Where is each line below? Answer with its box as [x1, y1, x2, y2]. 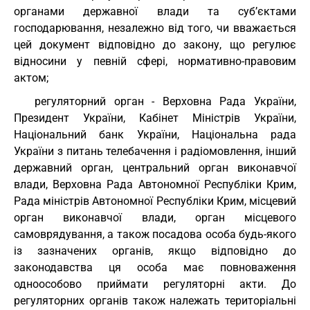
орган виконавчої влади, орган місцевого [14, 211, 296, 224]
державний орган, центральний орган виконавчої [14, 161, 296, 174]
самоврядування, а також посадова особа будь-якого [14, 228, 296, 241]
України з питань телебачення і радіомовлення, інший [14, 145, 296, 158]
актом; [14, 71, 48, 84]
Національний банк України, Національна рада [14, 128, 296, 141]
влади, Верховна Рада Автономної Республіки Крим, [14, 178, 296, 191]
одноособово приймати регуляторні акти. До [14, 277, 296, 291]
